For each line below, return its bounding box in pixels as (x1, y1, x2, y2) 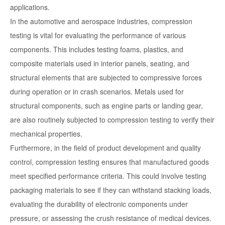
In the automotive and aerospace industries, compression (10, 16, 192, 27)
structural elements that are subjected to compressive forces (10, 72, 202, 83)
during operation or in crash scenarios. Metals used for (10, 86, 184, 97)
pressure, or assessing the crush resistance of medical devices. (10, 213, 211, 223)
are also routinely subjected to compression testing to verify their (10, 115, 214, 125)
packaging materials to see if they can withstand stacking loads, (10, 185, 211, 195)
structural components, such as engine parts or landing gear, (10, 100, 203, 111)
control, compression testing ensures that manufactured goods (10, 157, 209, 167)
